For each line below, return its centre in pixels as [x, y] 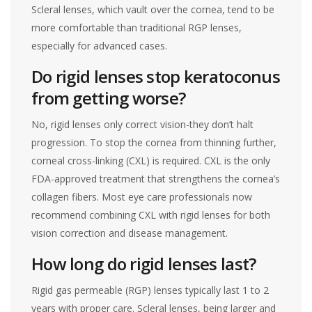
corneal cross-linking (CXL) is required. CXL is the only [151, 160]
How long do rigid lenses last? [144, 263]
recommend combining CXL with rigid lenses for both [151, 214]
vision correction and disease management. [130, 233]
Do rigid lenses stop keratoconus [156, 76]
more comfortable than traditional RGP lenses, [137, 27]
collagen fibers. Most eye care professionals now [142, 196]
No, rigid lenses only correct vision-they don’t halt [143, 124]
